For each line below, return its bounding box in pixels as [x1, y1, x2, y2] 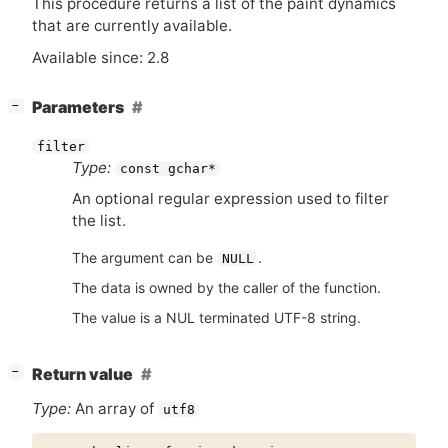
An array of [71, 398, 158, 418]
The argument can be [72, 248, 217, 266]
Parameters [32, 98, 124, 118]
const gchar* [119, 160, 216, 176]
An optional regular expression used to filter [72, 188, 389, 208]
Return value [32, 364, 133, 384]
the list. [72, 210, 126, 230]
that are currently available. [32, 16, 232, 36]
